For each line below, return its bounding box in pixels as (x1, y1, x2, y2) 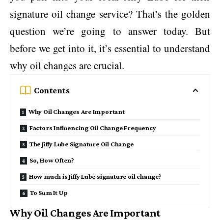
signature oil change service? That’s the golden (10, 7, 210, 21)
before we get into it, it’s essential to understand (10, 41, 210, 55)
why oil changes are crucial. (10, 58, 124, 72)
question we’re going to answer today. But (10, 24, 210, 38)
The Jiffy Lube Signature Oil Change (29, 140, 134, 148)
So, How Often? (29, 156, 74, 164)
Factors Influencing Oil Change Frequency (29, 124, 156, 132)
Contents (34, 85, 70, 95)
